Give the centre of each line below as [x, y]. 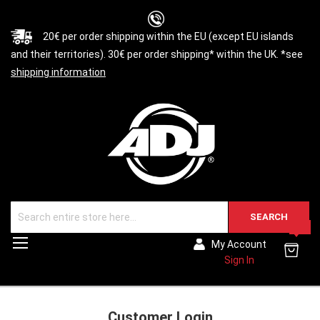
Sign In [239, 260]
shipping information [58, 72]
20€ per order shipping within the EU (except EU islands [168, 36]
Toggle [46, 242]
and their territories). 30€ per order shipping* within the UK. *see [157, 54]
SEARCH [269, 217]
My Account [239, 245]
